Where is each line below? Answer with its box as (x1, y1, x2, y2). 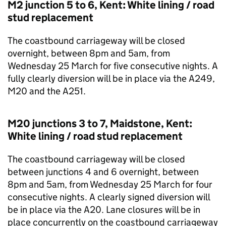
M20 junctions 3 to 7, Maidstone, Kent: (8, 117, 192, 130)
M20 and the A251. (8, 85, 86, 97)
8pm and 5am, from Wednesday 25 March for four (8, 179, 212, 190)
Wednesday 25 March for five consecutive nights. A (8, 60, 218, 72)
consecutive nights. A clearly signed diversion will (8, 191, 210, 203)
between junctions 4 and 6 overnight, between (8, 166, 199, 178)
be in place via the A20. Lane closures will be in (8, 204, 200, 215)
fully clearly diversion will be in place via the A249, (8, 73, 215, 84)
